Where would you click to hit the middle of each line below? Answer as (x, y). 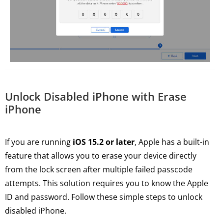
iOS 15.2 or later (104, 142)
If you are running (39, 142)
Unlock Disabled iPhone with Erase (96, 96)
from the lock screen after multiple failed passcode (99, 169)
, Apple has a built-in (172, 142)
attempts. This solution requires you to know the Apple (107, 183)
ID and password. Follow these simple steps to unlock (104, 197)
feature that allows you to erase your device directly (101, 155)
